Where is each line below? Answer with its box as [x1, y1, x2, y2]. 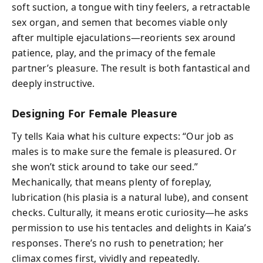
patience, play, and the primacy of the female [12, 46, 216, 59]
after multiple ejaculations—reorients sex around [12, 31, 236, 44]
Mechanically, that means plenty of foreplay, [12, 175, 211, 188]
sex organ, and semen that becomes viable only [12, 16, 228, 29]
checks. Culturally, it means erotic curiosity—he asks [12, 205, 249, 219]
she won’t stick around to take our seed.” [12, 160, 198, 173]
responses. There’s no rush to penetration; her [12, 236, 224, 249]
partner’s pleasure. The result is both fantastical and [12, 62, 250, 75]
